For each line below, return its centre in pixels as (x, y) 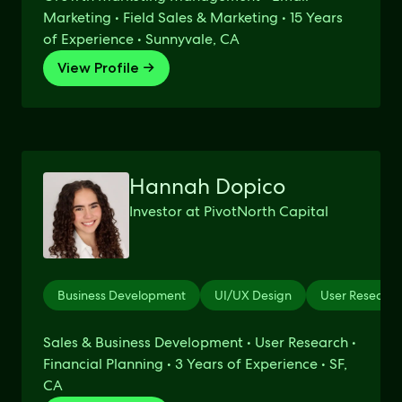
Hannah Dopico (207, 186)
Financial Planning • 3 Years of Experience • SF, (195, 364)
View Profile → (106, 68)
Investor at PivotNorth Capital (229, 211)
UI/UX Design (253, 295)
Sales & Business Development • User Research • (200, 342)
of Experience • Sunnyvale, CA (141, 39)
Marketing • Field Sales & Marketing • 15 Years (193, 17)
